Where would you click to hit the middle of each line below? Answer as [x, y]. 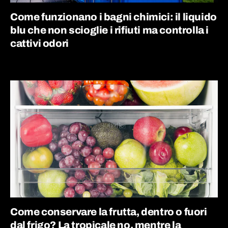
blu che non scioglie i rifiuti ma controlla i [110, 30]
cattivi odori [39, 43]
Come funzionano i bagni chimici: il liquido [113, 17]
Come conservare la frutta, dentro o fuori [109, 211]
